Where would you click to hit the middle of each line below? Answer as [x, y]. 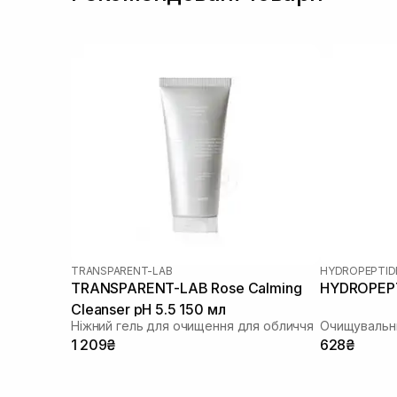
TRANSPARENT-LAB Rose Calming [187, 288]
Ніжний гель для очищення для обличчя [192, 325]
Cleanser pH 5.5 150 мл [148, 309]
